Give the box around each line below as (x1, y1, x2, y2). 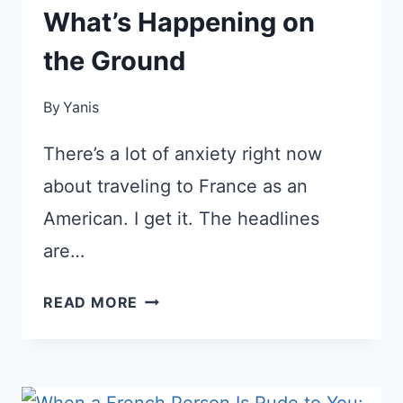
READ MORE (43, 292, 139, 311)
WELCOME (137, 363, 219, 381)
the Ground (43, 44, 185, 76)
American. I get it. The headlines (43, 207, 319, 229)
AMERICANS (137, 312, 232, 331)
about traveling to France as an (43, 175, 308, 197)
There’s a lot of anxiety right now (43, 142, 322, 165)
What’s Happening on (43, 5, 315, 38)
